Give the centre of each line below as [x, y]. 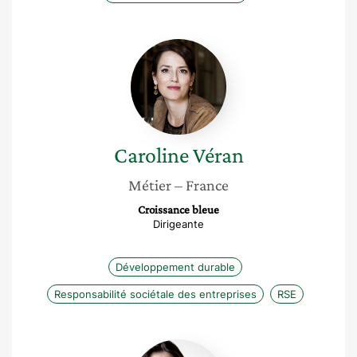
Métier [150, 185]
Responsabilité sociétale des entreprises [155, 294]
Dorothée [206, 347]
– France [202, 185]
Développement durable [175, 267]
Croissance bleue [178, 210]
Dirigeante [178, 224]
